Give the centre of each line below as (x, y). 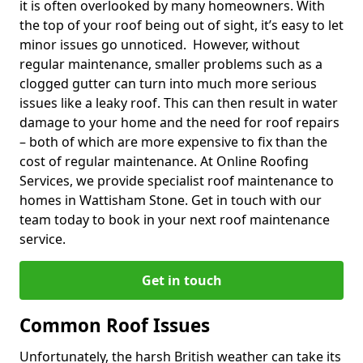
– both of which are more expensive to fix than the (173, 141)
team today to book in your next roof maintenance (175, 219)
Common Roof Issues (115, 325)
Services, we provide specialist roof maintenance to (177, 180)
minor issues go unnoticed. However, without (160, 44)
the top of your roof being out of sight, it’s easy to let (181, 25)
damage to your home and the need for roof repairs (179, 122)
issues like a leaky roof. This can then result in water (179, 102)
